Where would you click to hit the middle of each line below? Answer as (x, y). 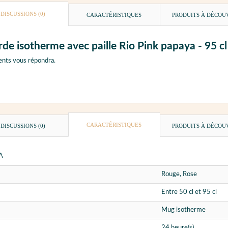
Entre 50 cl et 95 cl (189, 192)
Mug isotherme (183, 210)
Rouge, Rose (179, 175)
